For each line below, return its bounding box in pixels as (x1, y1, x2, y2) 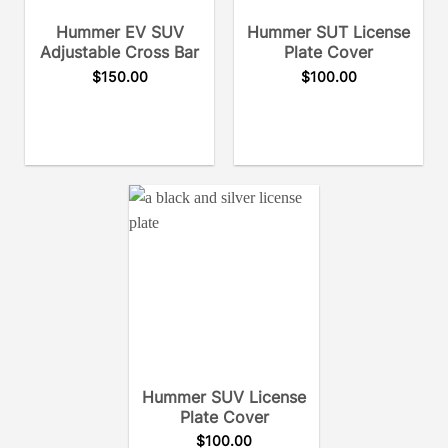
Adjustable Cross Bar (40, 42, 199, 63)
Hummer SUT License (247, 22, 410, 43)
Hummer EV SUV (55, 22, 184, 43)
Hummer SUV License (142, 386, 306, 407)
